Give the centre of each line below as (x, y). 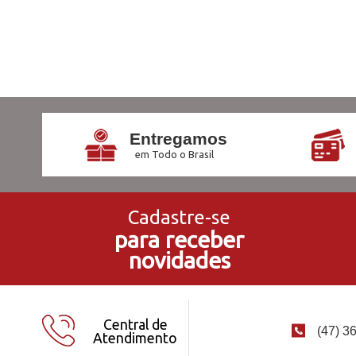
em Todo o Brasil (174, 154)
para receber (179, 239)
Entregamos (178, 139)
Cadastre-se (179, 217)
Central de (135, 324)
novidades (179, 260)
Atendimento (135, 338)
